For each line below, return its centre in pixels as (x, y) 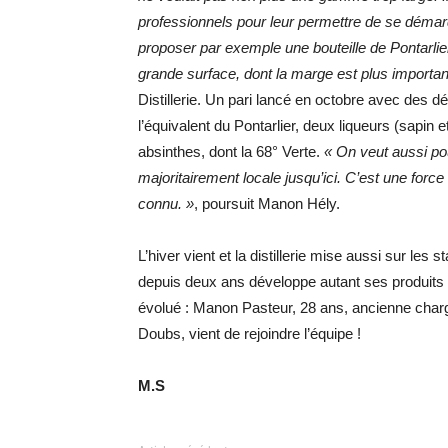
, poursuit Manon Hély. (267, 203)
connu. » (166, 203)
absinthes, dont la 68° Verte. (231, 151)
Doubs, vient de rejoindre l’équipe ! (249, 333)
